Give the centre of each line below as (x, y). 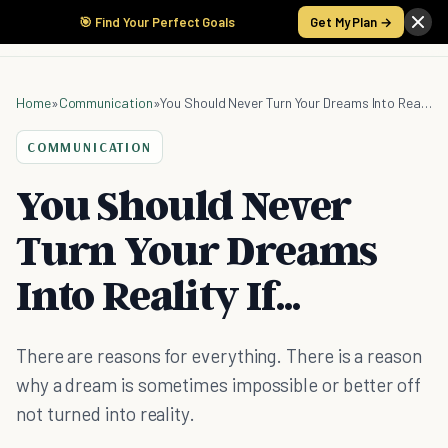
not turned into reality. (105, 413)
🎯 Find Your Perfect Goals (157, 22)
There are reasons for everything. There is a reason (219, 355)
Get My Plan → (351, 22)
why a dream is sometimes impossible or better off (218, 384)
